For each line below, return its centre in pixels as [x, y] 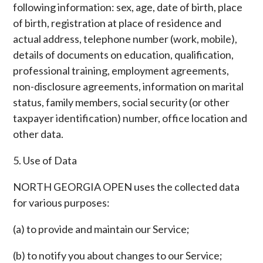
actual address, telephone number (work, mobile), [125, 39]
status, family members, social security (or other [122, 102]
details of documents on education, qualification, [124, 55]
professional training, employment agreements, [121, 70]
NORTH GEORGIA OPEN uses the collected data [127, 187]
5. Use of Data [45, 160]
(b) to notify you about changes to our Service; [118, 255]
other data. [38, 134]
